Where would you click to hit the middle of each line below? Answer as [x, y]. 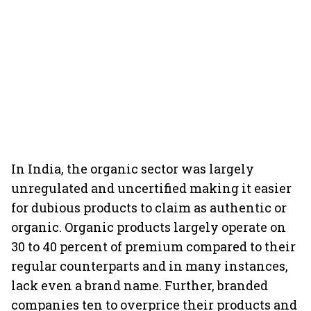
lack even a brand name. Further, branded [140, 285]
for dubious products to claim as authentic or [149, 208]
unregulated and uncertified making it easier [151, 188]
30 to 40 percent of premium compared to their [153, 246]
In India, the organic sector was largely [133, 169]
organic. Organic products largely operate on [149, 227]
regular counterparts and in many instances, [150, 266]
